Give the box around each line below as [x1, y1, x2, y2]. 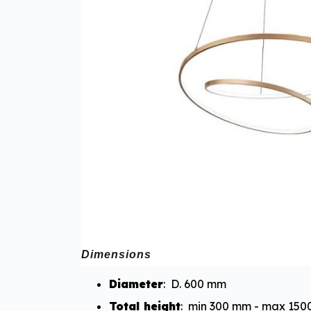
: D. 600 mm [163, 277, 226, 291]
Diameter [109, 277, 163, 291]
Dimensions [81, 249, 151, 260]
